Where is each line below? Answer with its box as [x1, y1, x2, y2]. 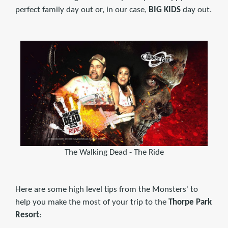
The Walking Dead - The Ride [64, 148, 164, 157]
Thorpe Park [168, 197, 212, 207]
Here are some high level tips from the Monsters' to [15, 185, 198, 194]
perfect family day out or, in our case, [15, 5, 149, 14]
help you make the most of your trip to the [15, 197, 168, 207]
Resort [15, 210, 39, 219]
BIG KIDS [149, 5, 181, 14]
